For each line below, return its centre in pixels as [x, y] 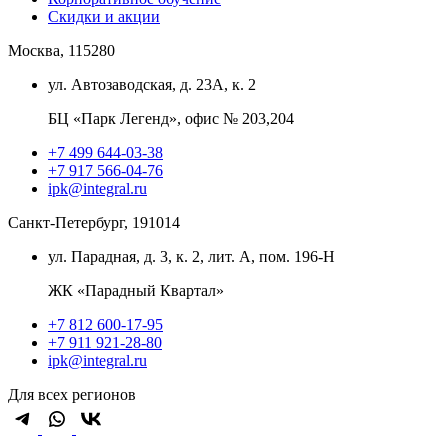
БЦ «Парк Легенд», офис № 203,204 [171, 119]
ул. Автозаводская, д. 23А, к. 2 [152, 85]
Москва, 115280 [61, 51]
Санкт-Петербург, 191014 [94, 223]
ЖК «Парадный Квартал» [136, 291]
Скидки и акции [104, 17]
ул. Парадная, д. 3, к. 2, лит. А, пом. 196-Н [191, 257]
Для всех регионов [72, 395]
